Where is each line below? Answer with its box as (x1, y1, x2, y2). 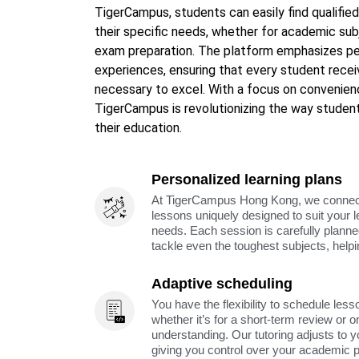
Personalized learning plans (151, 171, 343, 188)
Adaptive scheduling (151, 276, 293, 292)
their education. (95, 120, 182, 136)
